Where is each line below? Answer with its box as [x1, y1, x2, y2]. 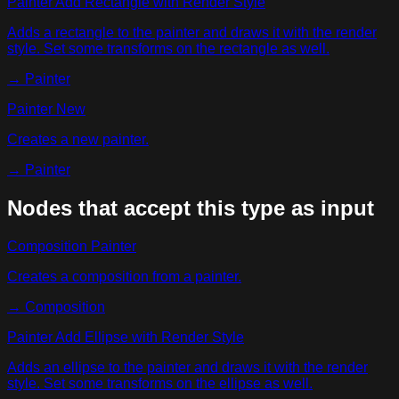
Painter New [7, 101, 85, 117]
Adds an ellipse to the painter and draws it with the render [7, 359, 368, 375]
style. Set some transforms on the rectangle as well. [7, 40, 330, 56]
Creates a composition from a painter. [7, 268, 241, 284]
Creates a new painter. [7, 131, 149, 147]
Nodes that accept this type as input [7, 195, 374, 220]
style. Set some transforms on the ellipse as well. [7, 375, 313, 391]
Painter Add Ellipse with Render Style [7, 329, 244, 345]
